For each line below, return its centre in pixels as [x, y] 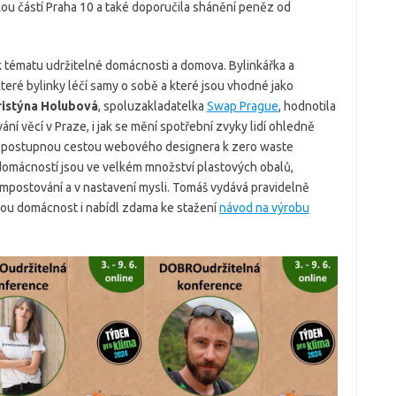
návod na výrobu [264, 208]
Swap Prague [242, 106]
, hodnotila [307, 106]
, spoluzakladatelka [152, 106]
